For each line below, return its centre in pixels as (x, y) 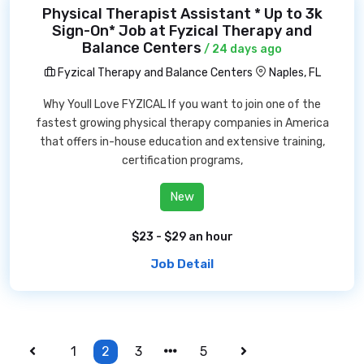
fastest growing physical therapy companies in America (182, 123)
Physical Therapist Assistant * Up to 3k (182, 14)
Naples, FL (295, 73)
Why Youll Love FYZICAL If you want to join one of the (182, 104)
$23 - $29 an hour (182, 237)
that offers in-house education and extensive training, (182, 142)
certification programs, (182, 160)
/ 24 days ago (242, 49)
